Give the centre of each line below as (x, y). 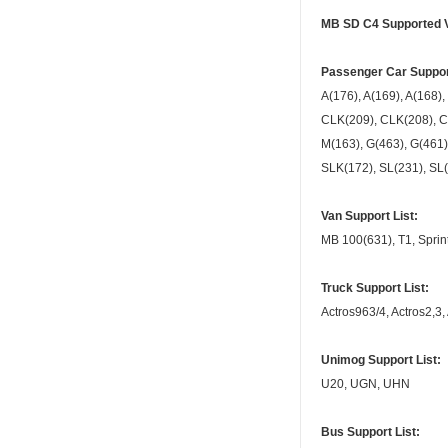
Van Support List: (369, 216)
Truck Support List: (375, 288)
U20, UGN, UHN (365, 384)
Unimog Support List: (381, 360)
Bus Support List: (370, 432)
